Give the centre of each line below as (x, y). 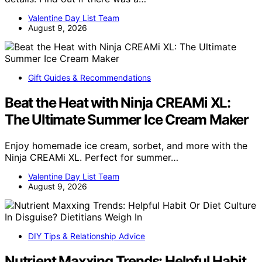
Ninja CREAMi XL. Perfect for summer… (92, 157)
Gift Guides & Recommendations (89, 77)
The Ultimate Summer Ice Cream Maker (127, 119)
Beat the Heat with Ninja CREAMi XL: (118, 102)
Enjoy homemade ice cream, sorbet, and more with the (126, 145)
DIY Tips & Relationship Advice (87, 236)
